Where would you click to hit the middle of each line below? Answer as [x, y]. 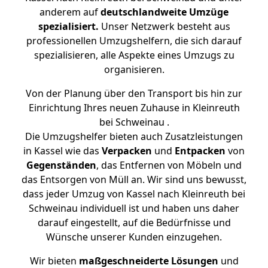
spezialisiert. [68, 26]
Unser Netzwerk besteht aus [164, 26]
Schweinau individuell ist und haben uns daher [134, 208]
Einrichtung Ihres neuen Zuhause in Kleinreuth [134, 108]
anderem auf [70, 12]
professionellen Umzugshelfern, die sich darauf [134, 41]
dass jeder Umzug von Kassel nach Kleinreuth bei [134, 194]
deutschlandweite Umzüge [165, 12]
